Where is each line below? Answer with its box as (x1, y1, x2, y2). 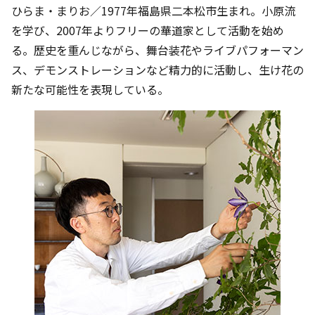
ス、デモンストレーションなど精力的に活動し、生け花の (11, 61, 304, 79)
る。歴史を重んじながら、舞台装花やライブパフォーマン (11, 41, 304, 59)
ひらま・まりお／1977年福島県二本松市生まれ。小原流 (11, 2, 295, 20)
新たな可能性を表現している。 (11, 81, 169, 98)
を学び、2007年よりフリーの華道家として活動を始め (11, 22, 284, 39)
